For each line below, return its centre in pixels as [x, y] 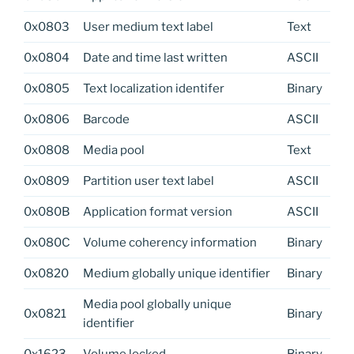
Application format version [157, 211]
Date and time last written [155, 57]
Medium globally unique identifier [176, 273]
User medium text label [148, 26]
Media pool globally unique [157, 304]
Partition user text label [148, 181]
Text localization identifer [153, 88]
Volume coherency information [169, 242]
